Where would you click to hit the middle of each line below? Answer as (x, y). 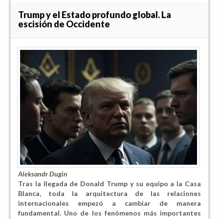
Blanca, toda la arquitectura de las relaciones (109, 193)
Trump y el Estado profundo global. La (95, 14)
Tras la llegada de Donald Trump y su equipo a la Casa (109, 183)
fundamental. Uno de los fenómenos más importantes (109, 213)
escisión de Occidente (64, 24)
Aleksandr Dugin (43, 174)
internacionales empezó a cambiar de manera (109, 203)
